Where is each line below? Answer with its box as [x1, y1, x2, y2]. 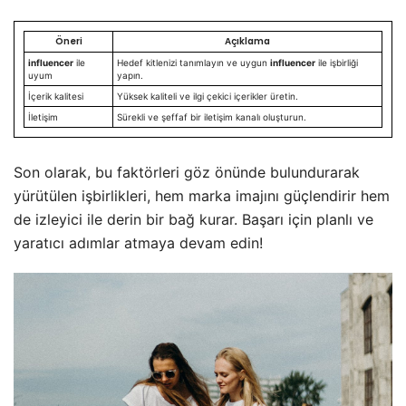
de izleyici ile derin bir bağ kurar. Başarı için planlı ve [14, 210, 373, 229]
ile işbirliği [315, 57, 358, 69]
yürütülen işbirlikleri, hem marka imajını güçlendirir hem [14, 187, 390, 206]
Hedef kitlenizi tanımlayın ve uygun [117, 57, 270, 69]
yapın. [117, 70, 143, 82]
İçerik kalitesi [28, 91, 83, 102]
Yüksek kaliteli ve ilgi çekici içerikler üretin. [117, 91, 298, 102]
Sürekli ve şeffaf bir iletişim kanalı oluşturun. [117, 111, 306, 123]
